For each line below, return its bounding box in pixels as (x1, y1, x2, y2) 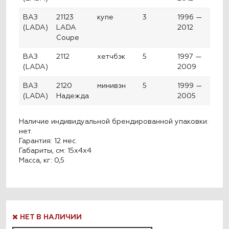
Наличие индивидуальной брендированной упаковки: (19, 118, 209, 125)
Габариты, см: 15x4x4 (19, 147, 92, 154)
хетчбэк (97, 53, 126, 61)
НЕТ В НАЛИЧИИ (18, 214, 82, 221)
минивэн (97, 82, 126, 90)
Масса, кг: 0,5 (19, 156, 65, 164)
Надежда (56, 93, 89, 100)
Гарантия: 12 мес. (19, 137, 78, 145)
